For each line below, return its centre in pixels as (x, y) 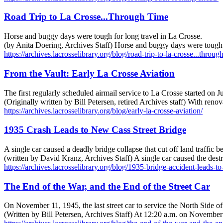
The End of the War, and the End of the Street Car (107, 186)
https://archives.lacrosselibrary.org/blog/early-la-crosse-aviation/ (103, 111)
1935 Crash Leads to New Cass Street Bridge (95, 130)
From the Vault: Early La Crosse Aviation (89, 73)
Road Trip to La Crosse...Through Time (86, 17)
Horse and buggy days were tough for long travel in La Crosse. (103, 36)
